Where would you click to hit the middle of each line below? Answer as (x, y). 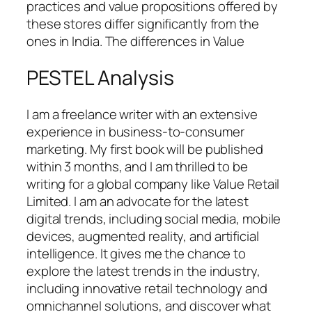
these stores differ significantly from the (143, 24)
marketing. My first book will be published (145, 149)
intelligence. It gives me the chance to (136, 253)
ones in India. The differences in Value (136, 41)
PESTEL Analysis (100, 78)
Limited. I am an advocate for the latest (138, 201)
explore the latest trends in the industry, (143, 271)
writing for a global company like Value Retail (153, 184)
